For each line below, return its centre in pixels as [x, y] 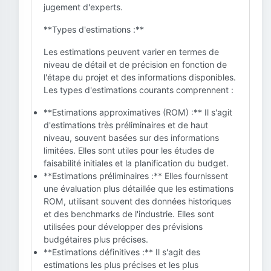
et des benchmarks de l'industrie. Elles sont [129, 214]
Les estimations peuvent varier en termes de [131, 52]
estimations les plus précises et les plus [121, 265]
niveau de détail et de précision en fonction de [135, 64]
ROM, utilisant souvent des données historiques [137, 201]
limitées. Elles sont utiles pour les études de [129, 150]
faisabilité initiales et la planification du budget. [136, 163]
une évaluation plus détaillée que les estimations [139, 188]
